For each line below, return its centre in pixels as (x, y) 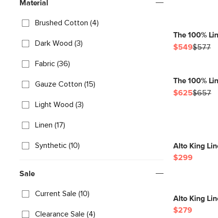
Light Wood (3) (59, 105)
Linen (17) (50, 125)
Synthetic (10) (57, 145)
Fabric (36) (53, 64)
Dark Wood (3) (59, 43)
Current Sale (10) (62, 194)
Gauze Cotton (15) (65, 84)
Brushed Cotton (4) (67, 23)
